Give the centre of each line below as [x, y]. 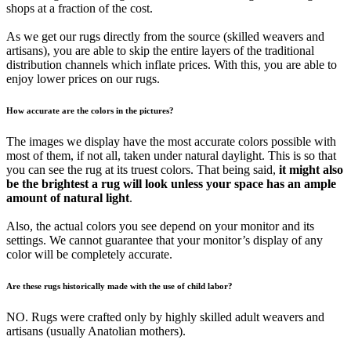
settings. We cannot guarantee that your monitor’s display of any [165, 240]
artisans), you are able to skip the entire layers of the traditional [160, 50]
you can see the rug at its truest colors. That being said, [143, 169]
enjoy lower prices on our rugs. [83, 78]
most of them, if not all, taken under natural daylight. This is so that [171, 155]
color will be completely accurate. [89, 254]
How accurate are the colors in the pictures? [90, 110]
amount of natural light [68, 197]
